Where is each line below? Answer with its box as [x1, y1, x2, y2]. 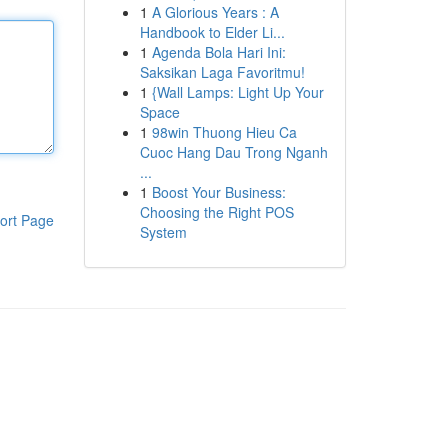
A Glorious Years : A [151, 2, 279, 22]
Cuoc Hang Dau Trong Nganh [139, 142, 328, 162]
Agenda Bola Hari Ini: [151, 42, 286, 62]
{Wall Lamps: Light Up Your [151, 82, 324, 102]
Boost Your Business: [151, 182, 286, 202]
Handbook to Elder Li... [139, 22, 285, 42]
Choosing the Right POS [139, 202, 294, 222]
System [139, 222, 187, 242]
